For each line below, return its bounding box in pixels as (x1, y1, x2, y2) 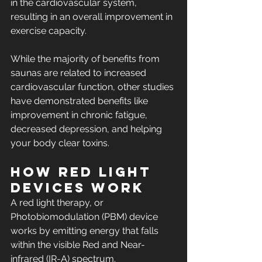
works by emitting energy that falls (11, 225, 161, 237)
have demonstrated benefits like (11, 95, 150, 107)
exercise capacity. (11, 25, 87, 37)
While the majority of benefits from (11, 53, 162, 65)
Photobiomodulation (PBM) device (11, 211, 160, 223)
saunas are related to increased (11, 67, 149, 79)
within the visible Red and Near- (11, 239, 145, 251)
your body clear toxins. (11, 137, 109, 149)
